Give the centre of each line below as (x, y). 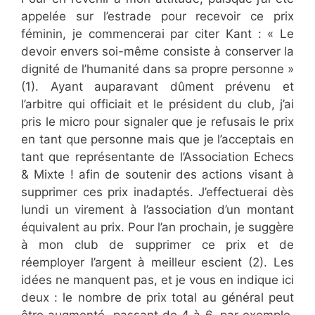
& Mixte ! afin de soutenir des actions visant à (157, 174)
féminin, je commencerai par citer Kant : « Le (157, 34)
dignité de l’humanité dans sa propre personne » (157, 69)
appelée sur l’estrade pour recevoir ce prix (157, 16)
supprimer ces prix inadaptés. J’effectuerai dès (157, 192)
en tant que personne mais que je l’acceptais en (157, 139)
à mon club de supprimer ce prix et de (157, 245)
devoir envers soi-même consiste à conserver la (157, 51)
